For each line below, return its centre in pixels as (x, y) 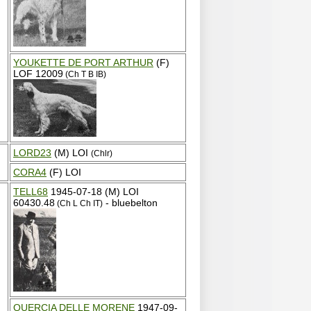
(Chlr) (102, 153)
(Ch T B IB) (85, 74)
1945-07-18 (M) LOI (93, 192)
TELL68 (31, 192)
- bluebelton (130, 203)
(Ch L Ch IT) (79, 203)
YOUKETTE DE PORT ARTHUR (83, 62)
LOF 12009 (38, 74)
